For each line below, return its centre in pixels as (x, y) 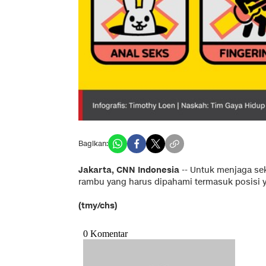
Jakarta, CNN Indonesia (129, 170)
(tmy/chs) (98, 206)
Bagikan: (93, 144)
